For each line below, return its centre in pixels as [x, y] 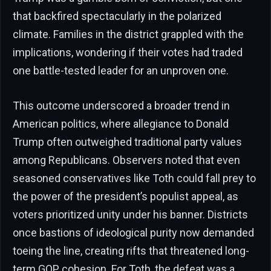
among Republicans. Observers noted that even [126, 160]
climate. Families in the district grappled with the [128, 34]
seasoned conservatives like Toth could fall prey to [134, 178]
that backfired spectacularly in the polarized [117, 16]
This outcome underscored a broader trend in [121, 105]
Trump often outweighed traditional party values [127, 142]
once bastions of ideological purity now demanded [133, 232]
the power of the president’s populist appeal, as [126, 196]
